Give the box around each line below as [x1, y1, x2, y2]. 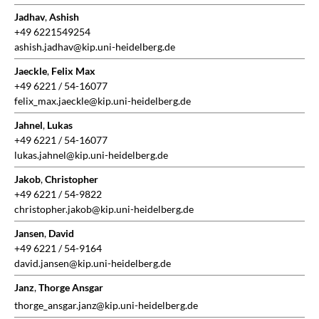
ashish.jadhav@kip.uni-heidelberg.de [14, 41, 175, 53]
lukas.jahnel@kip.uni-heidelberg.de [14, 149, 168, 162]
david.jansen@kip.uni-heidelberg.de [14, 257, 171, 270]
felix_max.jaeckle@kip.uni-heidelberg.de [14, 95, 191, 108]
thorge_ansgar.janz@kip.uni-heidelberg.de [14, 299, 198, 312]
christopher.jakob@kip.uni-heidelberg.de [14, 203, 194, 216]
